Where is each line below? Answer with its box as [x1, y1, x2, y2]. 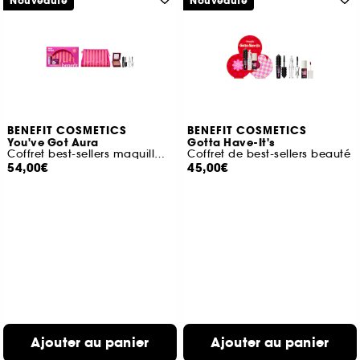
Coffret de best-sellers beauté [187, 147, 351, 161]
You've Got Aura [7, 136, 99, 150]
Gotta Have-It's [187, 136, 275, 150]
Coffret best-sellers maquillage [154, 147, 166, 161]
